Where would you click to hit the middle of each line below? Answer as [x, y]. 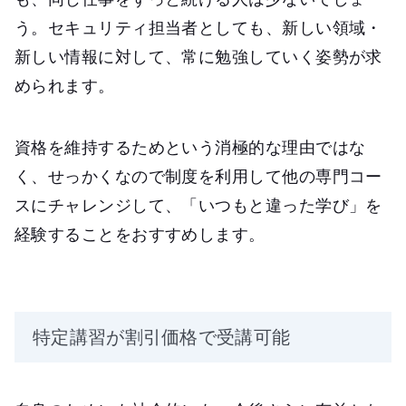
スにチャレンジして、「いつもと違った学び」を [198, 205]
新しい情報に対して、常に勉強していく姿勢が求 [198, 57]
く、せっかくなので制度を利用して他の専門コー [198, 176]
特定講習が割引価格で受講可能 [162, 337]
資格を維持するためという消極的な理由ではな [190, 147]
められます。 [65, 86]
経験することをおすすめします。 [140, 234]
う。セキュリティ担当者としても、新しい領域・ [198, 28]
